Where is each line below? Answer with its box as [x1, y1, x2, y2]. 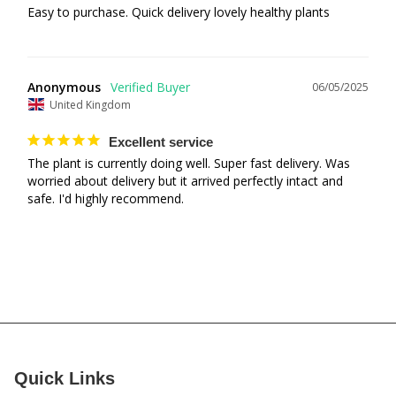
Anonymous [27, 79, 101, 96]
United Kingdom [49, 96, 131, 112]
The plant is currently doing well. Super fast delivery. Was [27, 154, 350, 171]
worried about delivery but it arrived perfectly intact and [27, 171, 343, 189]
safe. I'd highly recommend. [27, 189, 184, 207]
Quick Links [14, 368, 115, 388]
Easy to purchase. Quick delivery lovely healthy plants [27, 4, 330, 21]
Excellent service [109, 133, 213, 149]
